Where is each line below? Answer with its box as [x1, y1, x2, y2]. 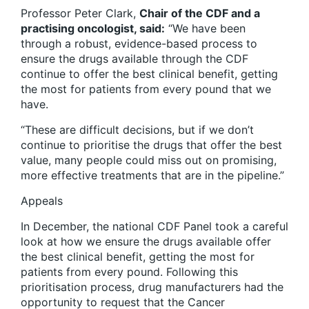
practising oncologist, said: [21, 21, 165, 36]
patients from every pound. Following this [21, 265, 238, 279]
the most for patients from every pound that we [21, 82, 271, 97]
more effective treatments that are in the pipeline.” [21, 168, 284, 183]
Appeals [21, 194, 63, 208]
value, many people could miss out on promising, [21, 153, 277, 168]
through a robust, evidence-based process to [21, 37, 257, 51]
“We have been [165, 21, 246, 36]
